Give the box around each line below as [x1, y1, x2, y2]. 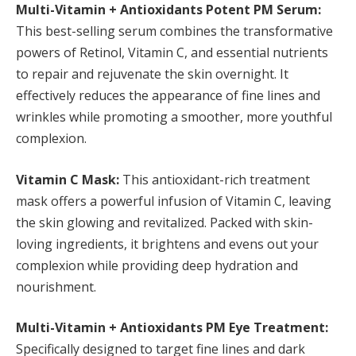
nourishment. [16, 277, 96, 296]
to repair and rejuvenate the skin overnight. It [16, 65, 288, 83]
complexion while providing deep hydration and [16, 256, 298, 274]
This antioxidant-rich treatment [119, 170, 310, 188]
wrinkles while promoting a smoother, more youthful [16, 108, 332, 126]
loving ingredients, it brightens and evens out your [16, 234, 319, 253]
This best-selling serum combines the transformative [16, 22, 333, 41]
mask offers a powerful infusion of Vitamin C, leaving [16, 192, 331, 210]
